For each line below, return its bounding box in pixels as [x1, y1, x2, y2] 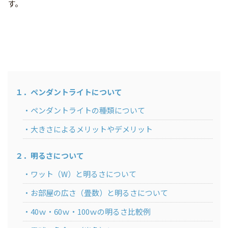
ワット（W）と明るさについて [31, 168, 136, 180]
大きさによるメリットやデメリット [31, 124, 153, 135]
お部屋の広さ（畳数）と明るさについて [31, 187, 168, 198]
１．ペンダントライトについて [15, 87, 122, 98]
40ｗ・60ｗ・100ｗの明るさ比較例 [31, 206, 151, 217]
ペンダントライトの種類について [31, 105, 145, 116]
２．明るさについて [15, 150, 84, 161]
